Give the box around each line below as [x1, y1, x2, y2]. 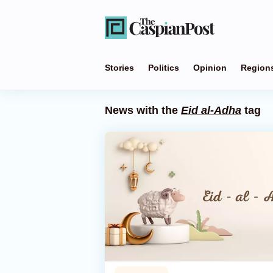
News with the [105, 104, 181, 116]
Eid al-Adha [181, 104, 241, 116]
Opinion [193, 63, 227, 73]
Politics [148, 63, 179, 73]
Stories [105, 63, 134, 73]
